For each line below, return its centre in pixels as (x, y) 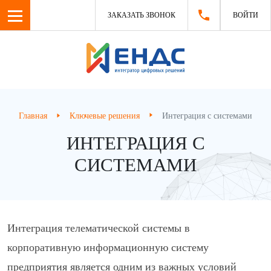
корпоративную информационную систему (108, 247)
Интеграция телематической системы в (99, 228)
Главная (33, 116)
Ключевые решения (105, 116)
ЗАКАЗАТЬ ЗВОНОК (141, 15)
